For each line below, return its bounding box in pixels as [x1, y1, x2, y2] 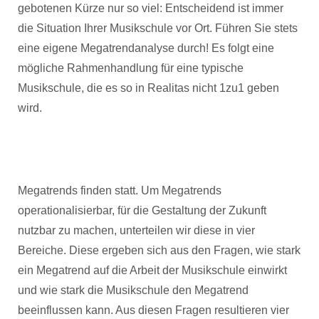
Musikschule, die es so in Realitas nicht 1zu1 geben [18, 82, 279, 94]
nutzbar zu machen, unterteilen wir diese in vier [18, 224, 255, 236]
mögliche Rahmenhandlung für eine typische [18, 62, 244, 74]
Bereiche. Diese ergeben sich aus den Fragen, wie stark [18, 244, 300, 256]
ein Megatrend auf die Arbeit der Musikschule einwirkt [18, 264, 287, 276]
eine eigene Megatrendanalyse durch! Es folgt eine [18, 42, 274, 54]
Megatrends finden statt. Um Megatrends [18, 184, 221, 197]
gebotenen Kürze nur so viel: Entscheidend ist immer [18, 2, 283, 14]
